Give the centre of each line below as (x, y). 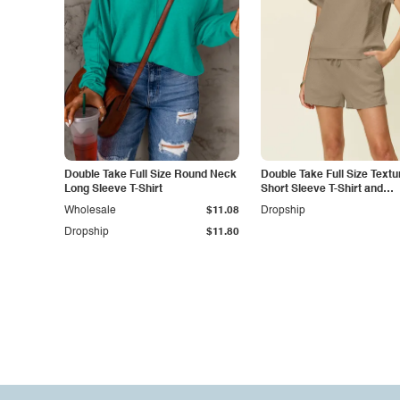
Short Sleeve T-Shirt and (322, 189)
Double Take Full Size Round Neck (150, 175)
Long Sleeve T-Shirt (113, 189)
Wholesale (90, 211)
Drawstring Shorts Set (317, 204)
